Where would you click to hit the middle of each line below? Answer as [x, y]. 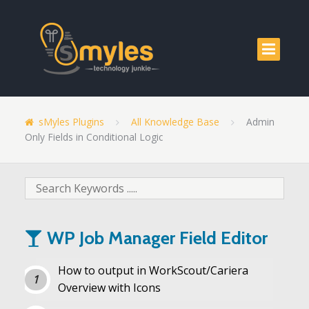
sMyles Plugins [72, 121]
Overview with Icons [109, 288]
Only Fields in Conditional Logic [93, 137]
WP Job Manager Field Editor [155, 238]
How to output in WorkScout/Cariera [153, 271]
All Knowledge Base [176, 121]
